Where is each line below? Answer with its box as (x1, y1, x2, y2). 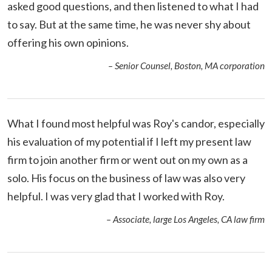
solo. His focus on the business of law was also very (7, 171, 245, 185)
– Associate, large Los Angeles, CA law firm (106, 213, 265, 225)
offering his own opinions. (7, 35, 129, 49)
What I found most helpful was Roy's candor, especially (7, 116, 265, 130)
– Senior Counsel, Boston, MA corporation (108, 59, 265, 71)
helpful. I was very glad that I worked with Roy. (7, 189, 225, 203)
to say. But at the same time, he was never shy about (7, 17, 251, 31)
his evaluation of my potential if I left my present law (7, 134, 251, 148)
